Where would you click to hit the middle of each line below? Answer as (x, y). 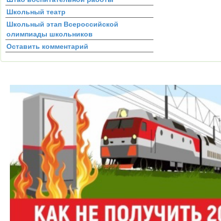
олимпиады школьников (49, 33)
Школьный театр (36, 11)
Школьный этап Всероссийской (62, 23)
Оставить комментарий (47, 46)
